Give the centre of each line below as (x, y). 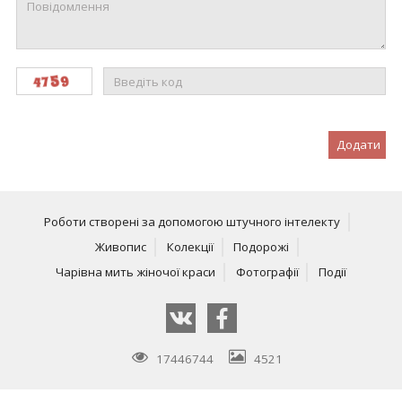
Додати (359, 145)
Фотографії (267, 272)
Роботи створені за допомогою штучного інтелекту (192, 221)
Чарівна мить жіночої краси (135, 272)
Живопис (120, 246)
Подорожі (262, 246)
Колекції (190, 246)
